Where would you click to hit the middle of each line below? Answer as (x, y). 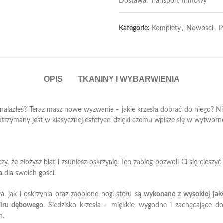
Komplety (166, 28)
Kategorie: (134, 28)
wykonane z (162, 194)
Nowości (200, 28)
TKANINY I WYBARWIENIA (128, 79)
